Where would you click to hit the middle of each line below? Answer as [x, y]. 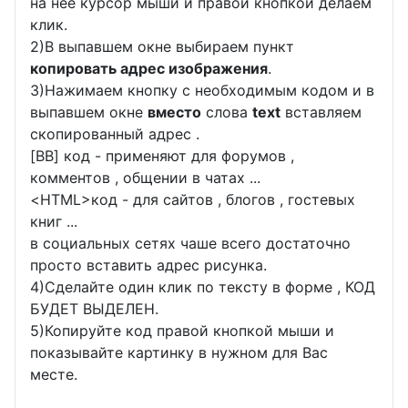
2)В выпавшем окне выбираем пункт [162, 47]
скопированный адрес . [115, 134]
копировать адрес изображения [149, 69]
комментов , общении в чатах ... [145, 178]
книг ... [54, 222]
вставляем [321, 112]
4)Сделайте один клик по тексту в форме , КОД [203, 287]
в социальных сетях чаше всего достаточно [190, 244]
